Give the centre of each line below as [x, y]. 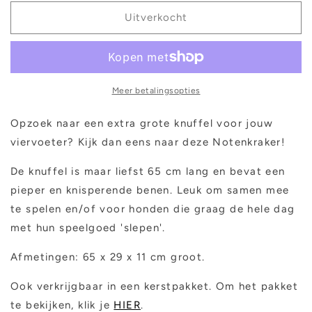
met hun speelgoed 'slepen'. [88, 227]
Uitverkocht [156, 18]
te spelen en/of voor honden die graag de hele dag [153, 209]
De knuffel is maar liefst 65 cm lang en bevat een [148, 171]
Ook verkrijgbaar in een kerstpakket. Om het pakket [154, 286]
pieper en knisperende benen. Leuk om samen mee [150, 190]
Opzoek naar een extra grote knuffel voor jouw [142, 123]
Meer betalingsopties [156, 90]
